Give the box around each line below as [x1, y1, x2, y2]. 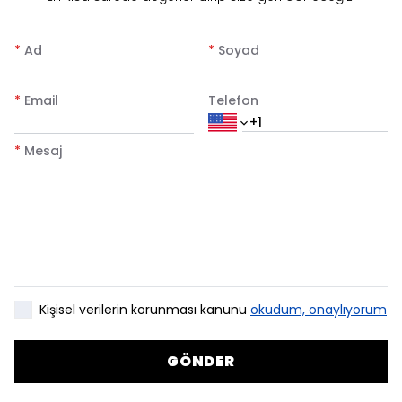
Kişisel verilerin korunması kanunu [39, 301, 247, 319]
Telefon [208, 92, 258, 109]
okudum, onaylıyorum [250, 301, 387, 319]
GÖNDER [167, 351, 235, 371]
